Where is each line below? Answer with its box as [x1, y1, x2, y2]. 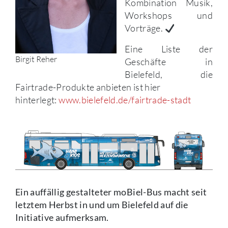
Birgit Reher [15, 54, 57, 65]
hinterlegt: [15, 94, 59, 106]
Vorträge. [125, 22, 165, 34]
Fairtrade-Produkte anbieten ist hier [15, 81, 161, 93]
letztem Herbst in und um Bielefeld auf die [15, 199, 188, 210]
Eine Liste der [125, 43, 213, 55]
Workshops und [125, 10, 213, 21]
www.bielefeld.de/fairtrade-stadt [59, 94, 191, 106]
